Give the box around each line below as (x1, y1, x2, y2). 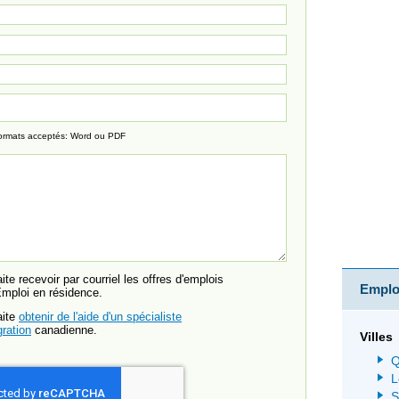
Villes (360, 330, 393, 344)
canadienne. (31, 323, 97, 338)
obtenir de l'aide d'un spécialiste (19, 310, 182, 324)
